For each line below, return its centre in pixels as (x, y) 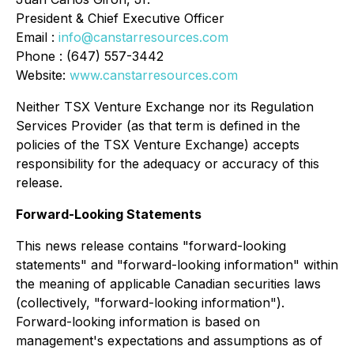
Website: (43, 75)
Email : (37, 37)
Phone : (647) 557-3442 (90, 56)
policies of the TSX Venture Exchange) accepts (158, 145)
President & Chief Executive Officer (120, 18)
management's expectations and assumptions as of (169, 341)
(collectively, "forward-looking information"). (150, 303)
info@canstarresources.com (143, 37)
